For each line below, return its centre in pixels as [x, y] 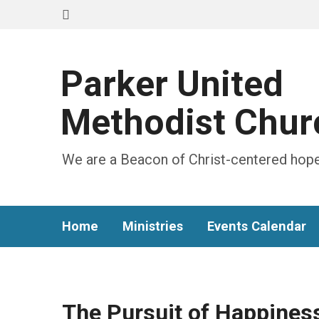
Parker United [172, 84]
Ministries [153, 226]
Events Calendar [257, 226]
